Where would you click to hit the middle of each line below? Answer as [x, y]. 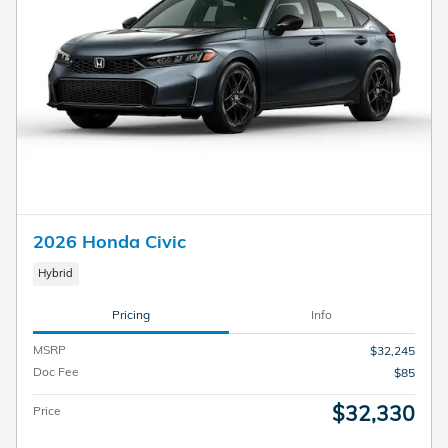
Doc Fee [56, 371]
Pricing [130, 315]
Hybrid [56, 273]
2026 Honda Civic [109, 241]
